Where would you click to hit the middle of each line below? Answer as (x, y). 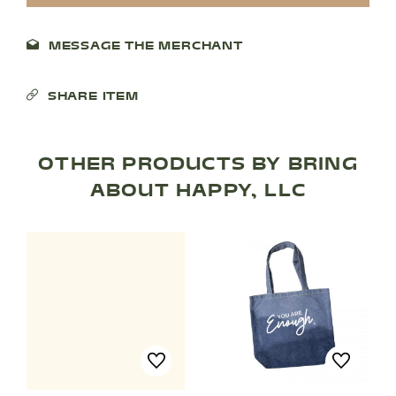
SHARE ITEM (93, 97)
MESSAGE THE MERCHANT (145, 46)
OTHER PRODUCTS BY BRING (198, 165)
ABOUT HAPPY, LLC (198, 191)
